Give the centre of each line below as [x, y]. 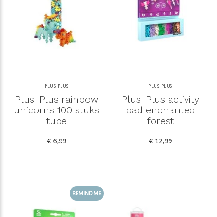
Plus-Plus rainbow [57, 99]
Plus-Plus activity [160, 99]
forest [160, 120]
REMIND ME [87, 193]
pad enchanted [160, 110]
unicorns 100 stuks [57, 110]
